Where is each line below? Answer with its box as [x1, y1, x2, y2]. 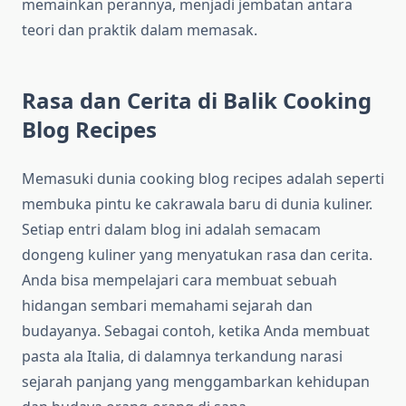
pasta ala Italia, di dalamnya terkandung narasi [22, 346, 343, 367]
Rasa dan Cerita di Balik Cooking [22, 85, 372, 116]
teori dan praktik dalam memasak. [22, 20, 257, 41]
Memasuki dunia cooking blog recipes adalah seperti [22, 169, 384, 189]
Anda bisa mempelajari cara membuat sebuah [22, 270, 337, 291]
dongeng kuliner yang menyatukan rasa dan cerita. [22, 245, 372, 266]
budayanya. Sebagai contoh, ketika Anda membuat [22, 321, 370, 342]
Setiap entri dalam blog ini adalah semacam [22, 219, 321, 240]
